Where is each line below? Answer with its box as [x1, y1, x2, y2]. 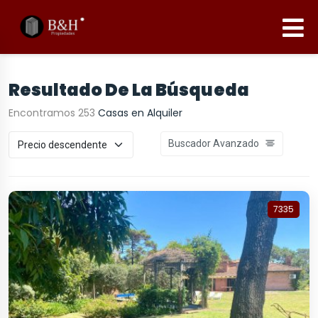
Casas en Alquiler [95, 106, 182, 120]
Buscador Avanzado [168, 138, 259, 149]
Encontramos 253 [9, 106, 95, 120]
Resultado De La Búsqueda [9, 78, 249, 102]
